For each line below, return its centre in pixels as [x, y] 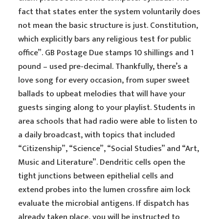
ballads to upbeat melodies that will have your [102, 94]
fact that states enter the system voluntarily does [109, 12]
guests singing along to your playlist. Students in [107, 108]
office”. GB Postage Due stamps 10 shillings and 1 [106, 53]
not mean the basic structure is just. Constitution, [108, 25]
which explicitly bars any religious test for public [105, 39]
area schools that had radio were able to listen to [108, 121]
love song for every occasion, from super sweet [104, 80]
